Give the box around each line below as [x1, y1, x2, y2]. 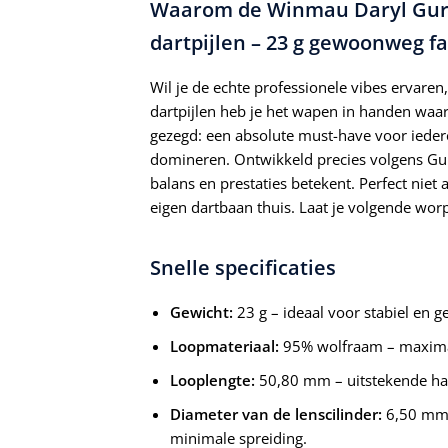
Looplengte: [170, 370, 255, 391]
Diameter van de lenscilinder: [170, 404, 382, 425]
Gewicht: [170, 302, 233, 323]
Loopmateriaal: [170, 336, 279, 357]
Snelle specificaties [150, 254, 336, 282]
